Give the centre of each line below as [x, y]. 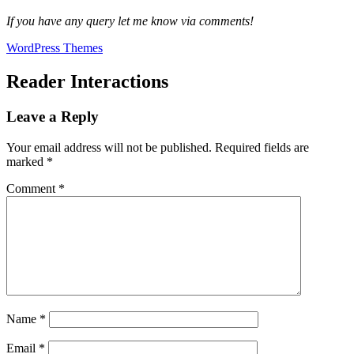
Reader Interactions [87, 82]
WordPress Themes [55, 48]
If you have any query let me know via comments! [130, 21]
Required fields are [262, 147]
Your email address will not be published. [109, 147]
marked [26, 161]
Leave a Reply [53, 116]
